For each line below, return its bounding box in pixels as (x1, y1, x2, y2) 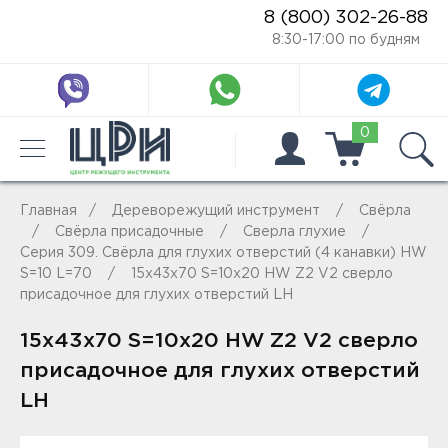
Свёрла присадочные (55, 226, 204, 238)
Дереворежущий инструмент (112, 205, 320, 217)
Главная (20, 205, 77, 217)
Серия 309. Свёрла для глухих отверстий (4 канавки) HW (20, 247, 427, 259)
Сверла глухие (243, 226, 346, 238)
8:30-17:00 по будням (272, 34, 420, 46)
